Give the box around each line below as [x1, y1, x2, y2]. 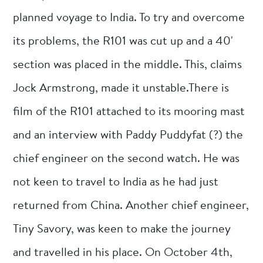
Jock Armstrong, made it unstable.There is [13, 82, 230, 95]
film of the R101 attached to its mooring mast [13, 106, 245, 118]
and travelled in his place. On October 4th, [13, 247, 233, 259]
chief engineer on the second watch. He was [13, 153, 240, 165]
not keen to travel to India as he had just [13, 176, 219, 188]
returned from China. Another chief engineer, [13, 200, 249, 212]
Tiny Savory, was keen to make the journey [13, 223, 231, 235]
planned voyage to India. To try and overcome [13, 12, 245, 24]
